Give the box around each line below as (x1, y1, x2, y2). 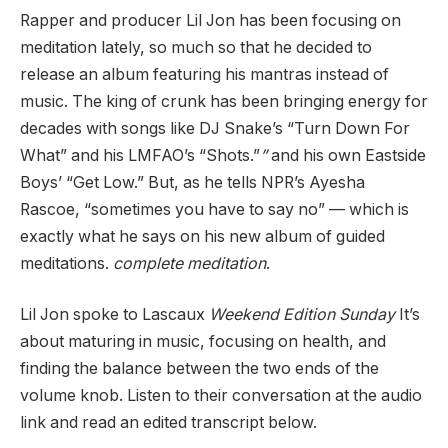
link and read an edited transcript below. (20, 413, 317, 433)
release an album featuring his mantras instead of (20, 64, 389, 84)
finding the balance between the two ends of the (20, 359, 379, 379)
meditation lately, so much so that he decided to (20, 37, 372, 57)
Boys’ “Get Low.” (20, 172, 144, 192)
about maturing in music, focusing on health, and (20, 332, 386, 352)
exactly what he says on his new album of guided (20, 226, 385, 246)
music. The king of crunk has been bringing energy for (20, 91, 428, 111)
